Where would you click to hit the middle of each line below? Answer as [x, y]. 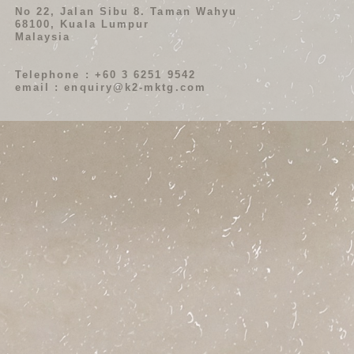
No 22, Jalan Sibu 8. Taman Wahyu [126, 11]
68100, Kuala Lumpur [82, 24]
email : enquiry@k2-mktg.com [110, 87]
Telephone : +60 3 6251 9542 [105, 74]
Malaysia [43, 36]
